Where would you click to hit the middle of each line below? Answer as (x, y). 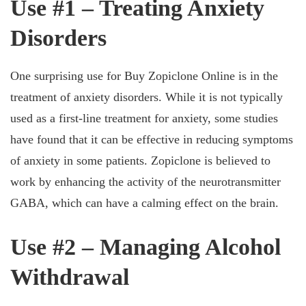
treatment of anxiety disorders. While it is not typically (147, 97)
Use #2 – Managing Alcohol (145, 247)
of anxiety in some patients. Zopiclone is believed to (140, 161)
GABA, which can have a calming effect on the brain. (144, 203)
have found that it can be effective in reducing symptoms (152, 139)
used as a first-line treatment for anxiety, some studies (144, 118)
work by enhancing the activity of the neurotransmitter (145, 182)
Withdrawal (70, 277)
